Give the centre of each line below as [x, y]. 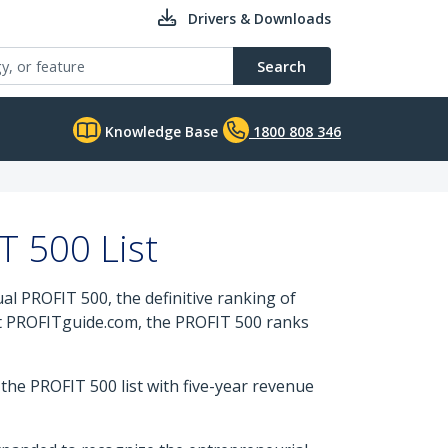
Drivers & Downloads [259, 18]
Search [281, 66]
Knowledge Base [159, 131]
